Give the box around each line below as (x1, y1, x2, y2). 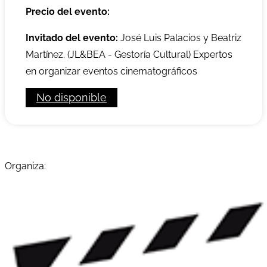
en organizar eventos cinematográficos (26, 66, 197, 77)
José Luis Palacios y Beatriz (118, 32, 241, 44)
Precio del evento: (26, 6, 110, 18)
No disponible (36, 91, 107, 104)
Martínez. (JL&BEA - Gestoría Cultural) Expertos (26, 49, 232, 61)
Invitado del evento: (26, 32, 118, 44)
